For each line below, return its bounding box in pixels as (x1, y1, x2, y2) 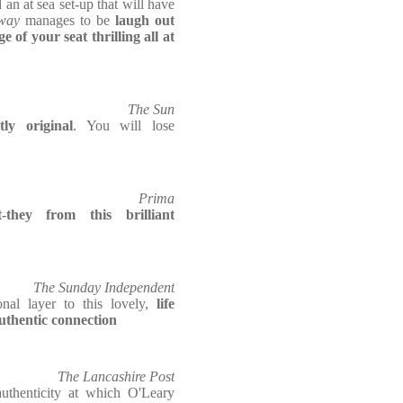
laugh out (115, 13, 175, 28)
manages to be (20, 13, 115, 28)
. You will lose (72, 118, 175, 133)
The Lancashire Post (58, 369, 175, 384)
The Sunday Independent (33, 280, 175, 295)
